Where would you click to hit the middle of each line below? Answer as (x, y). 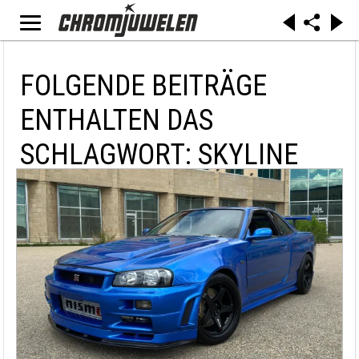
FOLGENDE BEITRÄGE (143, 86)
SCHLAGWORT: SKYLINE (159, 155)
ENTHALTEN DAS (117, 120)
